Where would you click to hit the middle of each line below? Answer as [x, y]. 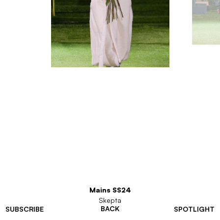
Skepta [110, 200]
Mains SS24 [110, 190]
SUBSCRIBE [25, 209]
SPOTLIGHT [194, 209]
